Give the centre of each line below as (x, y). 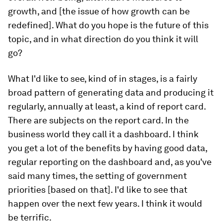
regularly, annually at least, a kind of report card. (107, 107)
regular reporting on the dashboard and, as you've (110, 162)
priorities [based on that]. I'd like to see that (98, 190)
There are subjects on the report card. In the (98, 120)
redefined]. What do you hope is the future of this (108, 25)
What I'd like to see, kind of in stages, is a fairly (103, 79)
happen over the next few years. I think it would (105, 204)
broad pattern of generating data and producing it (111, 93)
